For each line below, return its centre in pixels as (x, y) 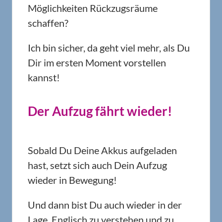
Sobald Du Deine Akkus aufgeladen (102, 150)
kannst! (44, 77)
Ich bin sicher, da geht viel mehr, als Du (109, 48)
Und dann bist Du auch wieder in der (105, 205)
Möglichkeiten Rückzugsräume (93, 8)
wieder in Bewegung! (72, 180)
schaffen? (48, 23)
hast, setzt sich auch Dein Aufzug (97, 165)
